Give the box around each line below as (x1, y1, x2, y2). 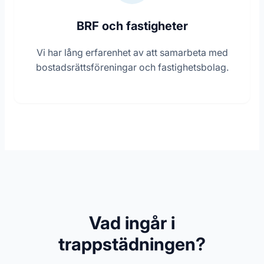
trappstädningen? (58, 233, 206, 255)
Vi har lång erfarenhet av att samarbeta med (36, 47, 228, 59)
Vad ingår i (89, 212, 175, 234)
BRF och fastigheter (76, 19, 188, 34)
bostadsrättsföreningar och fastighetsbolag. (35, 61, 229, 74)
